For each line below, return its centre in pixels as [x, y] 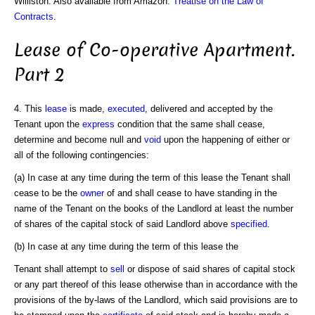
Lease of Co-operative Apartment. [154, 51]
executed [126, 108]
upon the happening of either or [225, 139]
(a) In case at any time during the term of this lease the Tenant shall [152, 177]
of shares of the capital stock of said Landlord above [122, 224]
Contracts [34, 16]
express [98, 124]
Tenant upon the [48, 124]
